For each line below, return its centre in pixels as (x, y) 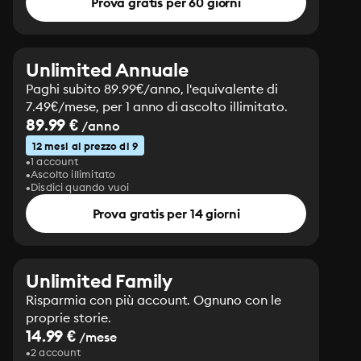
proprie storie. (68, 317)
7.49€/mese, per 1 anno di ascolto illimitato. (157, 106)
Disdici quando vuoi (80, 187)
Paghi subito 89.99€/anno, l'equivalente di (152, 89)
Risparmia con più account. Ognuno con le (154, 300)
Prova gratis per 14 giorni (166, 214)
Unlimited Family (100, 281)
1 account (55, 161)
